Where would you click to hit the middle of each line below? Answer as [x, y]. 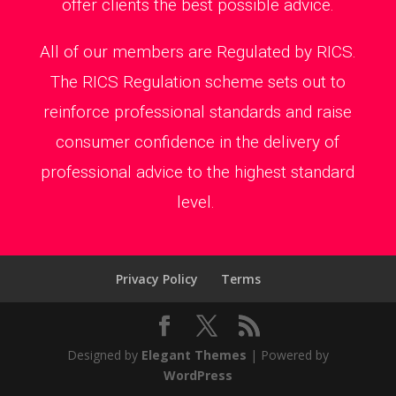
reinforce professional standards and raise [198, 111]
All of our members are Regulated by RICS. [198, 51]
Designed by [104, 354]
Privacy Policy [156, 278]
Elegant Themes [194, 354]
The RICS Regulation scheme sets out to [198, 81]
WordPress [198, 375]
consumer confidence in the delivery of [198, 141]
